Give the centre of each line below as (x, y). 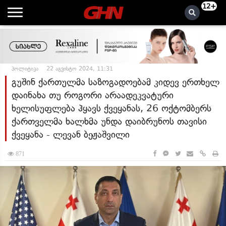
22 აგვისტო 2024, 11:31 (80, 69)
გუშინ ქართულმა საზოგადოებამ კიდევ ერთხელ (116, 82)
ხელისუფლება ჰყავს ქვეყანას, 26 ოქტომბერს (111, 108)
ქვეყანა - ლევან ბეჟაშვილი (71, 134)
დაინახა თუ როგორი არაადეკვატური (93, 95)
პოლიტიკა (25, 69)
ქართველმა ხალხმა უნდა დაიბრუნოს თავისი (109, 121)
